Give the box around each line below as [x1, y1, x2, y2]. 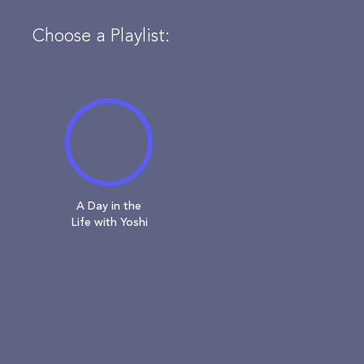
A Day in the [76, 201, 141, 213]
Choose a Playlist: [32, 28, 170, 45]
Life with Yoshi [70, 218, 148, 229]
